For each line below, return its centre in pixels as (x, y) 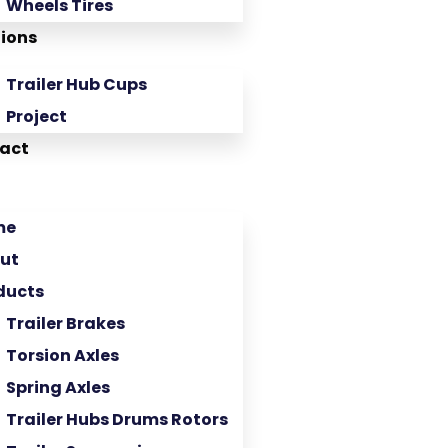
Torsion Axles (62, 355)
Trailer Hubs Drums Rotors (117, 419)
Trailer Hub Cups (76, 84)
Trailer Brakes (65, 323)
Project (36, 116)
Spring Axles (58, 387)
